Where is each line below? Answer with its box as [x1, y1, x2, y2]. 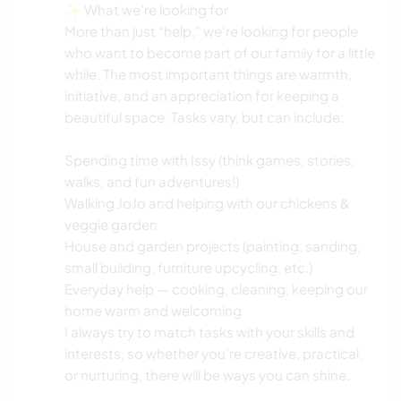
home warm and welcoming [64, 302, 242, 320]
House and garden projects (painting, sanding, [64, 237, 361, 255]
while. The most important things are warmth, [64, 65, 352, 83]
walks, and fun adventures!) [64, 173, 239, 191]
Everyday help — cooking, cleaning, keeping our [64, 280, 368, 298]
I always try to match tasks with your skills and [64, 323, 354, 341]
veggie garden [64, 216, 158, 234]
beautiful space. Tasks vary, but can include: [64, 108, 344, 126]
